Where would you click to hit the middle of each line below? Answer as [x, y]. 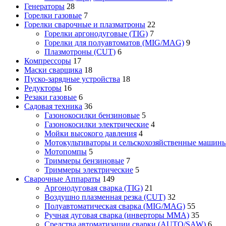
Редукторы [43, 88]
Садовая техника [53, 106]
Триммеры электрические [89, 169]
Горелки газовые [53, 15]
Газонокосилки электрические [97, 124]
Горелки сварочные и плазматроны [85, 24]
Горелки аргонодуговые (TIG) [96, 33]
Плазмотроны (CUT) [80, 51]
